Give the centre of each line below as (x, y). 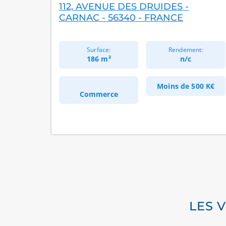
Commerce (99, 94)
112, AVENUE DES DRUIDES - (124, 7)
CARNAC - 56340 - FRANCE (121, 18)
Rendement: (186, 50)
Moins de (174, 86)
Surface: (99, 50)
